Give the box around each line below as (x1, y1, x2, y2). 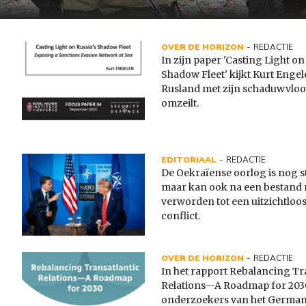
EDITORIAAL (161, 154, 217, 166)
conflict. (161, 210, 200, 223)
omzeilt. (161, 97, 199, 110)
